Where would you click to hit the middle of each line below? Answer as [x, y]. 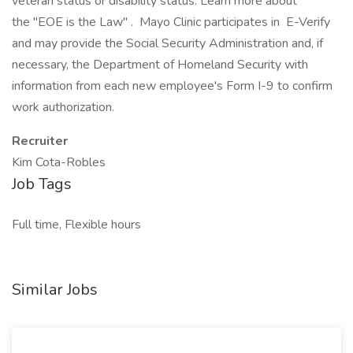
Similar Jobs [55, 290]
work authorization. [63, 107]
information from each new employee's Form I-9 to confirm [172, 86]
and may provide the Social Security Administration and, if [167, 43]
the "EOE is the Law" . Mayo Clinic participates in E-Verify [171, 22]
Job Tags [42, 184]
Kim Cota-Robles [59, 162]
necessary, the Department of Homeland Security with [160, 65]
